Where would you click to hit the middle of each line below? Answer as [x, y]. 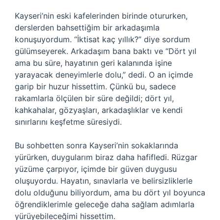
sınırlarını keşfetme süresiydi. [68, 122]
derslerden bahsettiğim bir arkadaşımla [87, 27]
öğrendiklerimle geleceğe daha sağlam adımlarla [105, 204]
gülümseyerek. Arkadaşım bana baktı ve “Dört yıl [106, 51]
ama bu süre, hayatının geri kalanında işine [93, 63]
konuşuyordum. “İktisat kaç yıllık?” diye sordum [102, 39]
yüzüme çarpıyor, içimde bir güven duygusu [96, 169]
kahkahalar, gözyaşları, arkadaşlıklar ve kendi [99, 110]
